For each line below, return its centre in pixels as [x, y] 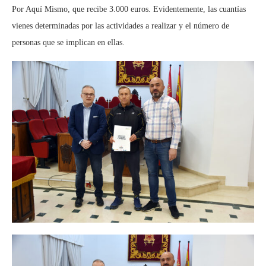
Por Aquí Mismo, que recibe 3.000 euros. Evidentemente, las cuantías [129, 9]
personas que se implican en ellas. [68, 42]
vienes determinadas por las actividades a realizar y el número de [121, 26]
